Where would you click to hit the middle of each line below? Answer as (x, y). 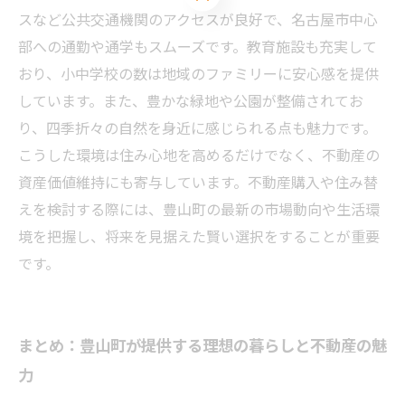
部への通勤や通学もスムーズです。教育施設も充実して (198, 46)
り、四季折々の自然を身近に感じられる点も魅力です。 (198, 127)
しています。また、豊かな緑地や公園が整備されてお (191, 100)
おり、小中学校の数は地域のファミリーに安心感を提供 (198, 73)
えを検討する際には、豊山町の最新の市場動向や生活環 (199, 209)
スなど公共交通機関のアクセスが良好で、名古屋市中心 (198, 19)
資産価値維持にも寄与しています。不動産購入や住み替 (198, 182)
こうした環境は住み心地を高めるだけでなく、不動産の (199, 155)
